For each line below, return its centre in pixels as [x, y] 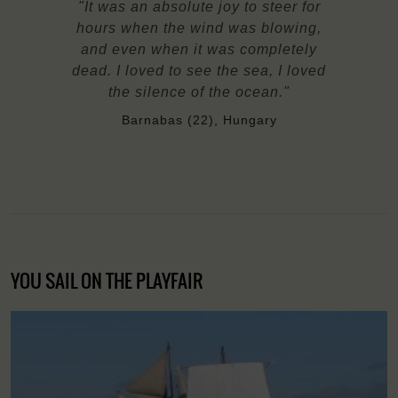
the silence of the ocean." [199, 92]
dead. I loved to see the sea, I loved [199, 70]
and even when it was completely [199, 49]
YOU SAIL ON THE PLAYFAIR [107, 280]
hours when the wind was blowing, [199, 28]
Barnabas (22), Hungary [199, 119]
